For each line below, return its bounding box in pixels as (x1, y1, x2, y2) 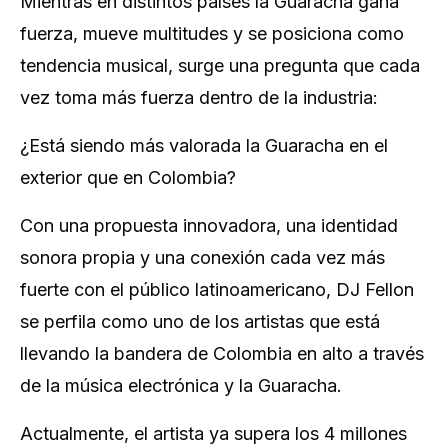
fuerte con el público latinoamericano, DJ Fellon (20, 279, 414, 300)
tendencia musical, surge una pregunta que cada (20, 55, 420, 76)
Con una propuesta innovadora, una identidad (20, 215, 398, 236)
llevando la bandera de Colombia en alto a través (20, 343, 424, 364)
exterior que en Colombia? (20, 167, 236, 188)
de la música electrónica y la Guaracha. (20, 375, 342, 396)
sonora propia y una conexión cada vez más (20, 247, 385, 268)
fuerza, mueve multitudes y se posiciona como (20, 23, 404, 44)
